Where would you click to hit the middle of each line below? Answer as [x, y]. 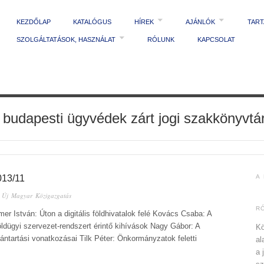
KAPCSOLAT [216, 39]
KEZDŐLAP [33, 22]
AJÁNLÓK [200, 22]
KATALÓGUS [92, 22]
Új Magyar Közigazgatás [37, 195]
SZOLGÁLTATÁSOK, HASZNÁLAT [66, 39]
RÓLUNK [161, 39]
